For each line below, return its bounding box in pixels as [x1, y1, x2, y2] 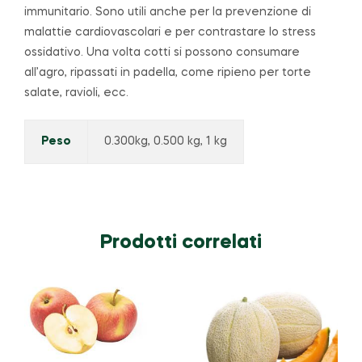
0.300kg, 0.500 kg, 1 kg [103, 135, 227, 147]
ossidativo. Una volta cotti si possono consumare [24, 46, 300, 58]
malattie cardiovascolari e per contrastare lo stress [24, 26, 316, 38]
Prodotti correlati [100, 234, 262, 253]
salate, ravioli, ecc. [24, 86, 128, 99]
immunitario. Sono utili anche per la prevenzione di [24, 6, 311, 18]
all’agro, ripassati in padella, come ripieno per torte [24, 66, 311, 78]
